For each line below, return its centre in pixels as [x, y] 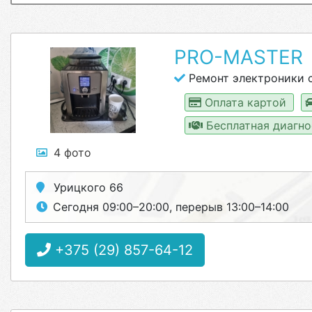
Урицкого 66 [87, 187]
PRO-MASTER [238, 57]
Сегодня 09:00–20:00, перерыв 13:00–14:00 [171, 207]
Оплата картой [245, 102]
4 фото [72, 153]
